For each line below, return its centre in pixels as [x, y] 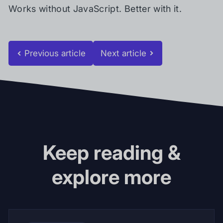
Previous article [55, 53]
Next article [124, 53]
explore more [111, 177]
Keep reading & [111, 153]
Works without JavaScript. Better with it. [95, 9]
